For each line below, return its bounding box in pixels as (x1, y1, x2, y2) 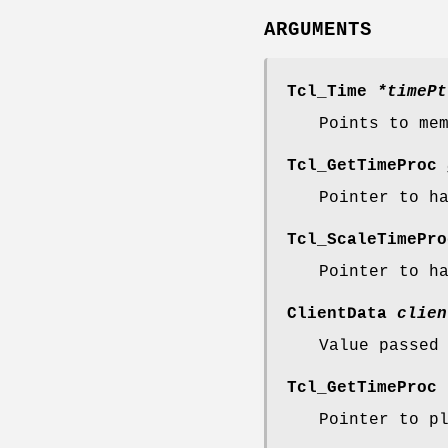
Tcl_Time (287, 82, 377, 101)
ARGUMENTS (264, 18, 372, 41)
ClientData (287, 304, 397, 323)
